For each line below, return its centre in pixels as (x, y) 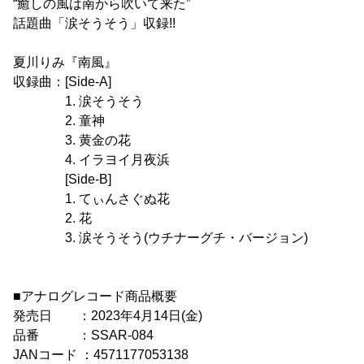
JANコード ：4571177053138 (101, 355)
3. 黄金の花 (72, 140)
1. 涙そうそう (78, 101)
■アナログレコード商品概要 (95, 296)
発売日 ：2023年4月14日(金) (108, 316)
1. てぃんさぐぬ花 (91, 199)
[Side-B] (62, 179)
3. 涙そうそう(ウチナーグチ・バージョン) (160, 238)
